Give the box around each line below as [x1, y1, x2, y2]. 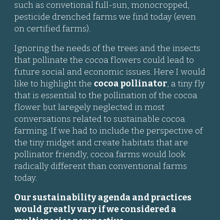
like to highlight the [14, 79, 94, 89]
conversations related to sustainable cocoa [14, 114, 186, 124]
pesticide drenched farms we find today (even [14, 12, 196, 22]
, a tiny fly [167, 79, 205, 89]
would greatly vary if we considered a [14, 204, 177, 215]
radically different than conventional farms [14, 161, 188, 171]
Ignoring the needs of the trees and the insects [14, 43, 201, 54]
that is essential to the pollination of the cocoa [14, 90, 198, 101]
